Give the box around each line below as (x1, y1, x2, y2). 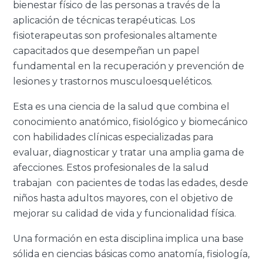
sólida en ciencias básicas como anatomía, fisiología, (13, 248, 250, 259)
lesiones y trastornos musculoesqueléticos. (13, 75, 215, 87)
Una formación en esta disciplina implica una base (13, 232, 244, 244)
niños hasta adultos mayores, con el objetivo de (13, 192, 234, 204)
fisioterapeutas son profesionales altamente (13, 29, 218, 41)
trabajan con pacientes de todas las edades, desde (13, 177, 249, 188)
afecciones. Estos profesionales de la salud (13, 161, 210, 173)
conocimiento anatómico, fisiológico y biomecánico (13, 116, 248, 127)
